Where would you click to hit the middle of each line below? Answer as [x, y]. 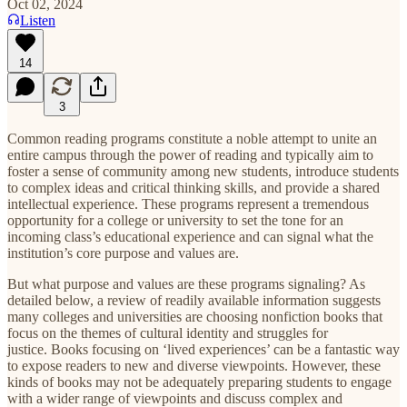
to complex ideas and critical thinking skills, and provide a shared [194, 187]
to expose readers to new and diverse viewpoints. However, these [194, 365]
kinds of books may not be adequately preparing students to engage [199, 382]
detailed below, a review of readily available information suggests [194, 300]
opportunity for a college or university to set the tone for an [175, 220]
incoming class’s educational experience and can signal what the [190, 236]
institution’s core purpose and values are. [125, 253]
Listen [38, 20]
